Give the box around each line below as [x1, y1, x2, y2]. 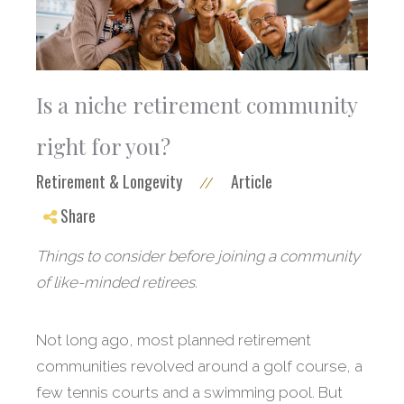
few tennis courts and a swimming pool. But [36, 383, 343, 402]
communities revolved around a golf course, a [36, 357, 363, 376]
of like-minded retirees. [36, 273, 197, 292]
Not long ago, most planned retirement [36, 331, 311, 350]
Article [231, 170, 272, 194]
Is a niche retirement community [36, 90, 357, 120]
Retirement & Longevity [36, 170, 182, 194]
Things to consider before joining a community [36, 247, 360, 266]
